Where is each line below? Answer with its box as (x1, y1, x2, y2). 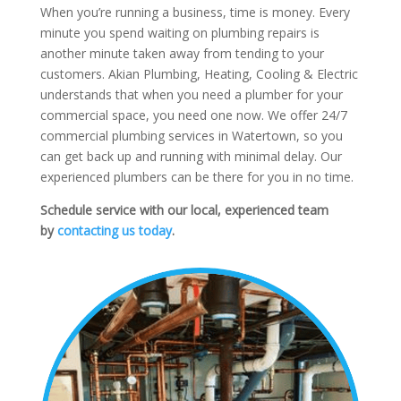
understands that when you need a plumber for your (39, 86, 343, 104)
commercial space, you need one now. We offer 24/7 (39, 107, 347, 124)
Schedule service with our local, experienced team (39, 201, 328, 219)
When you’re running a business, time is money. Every (39, 4, 350, 21)
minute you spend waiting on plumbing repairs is (39, 24, 320, 42)
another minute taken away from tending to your (39, 45, 324, 63)
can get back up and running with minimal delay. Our (39, 148, 342, 166)
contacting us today (56, 222, 172, 240)
